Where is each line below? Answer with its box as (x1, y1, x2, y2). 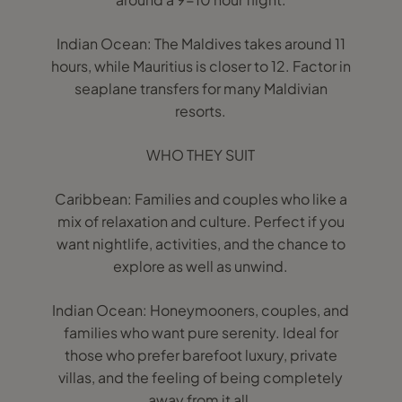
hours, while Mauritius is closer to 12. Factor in (50, 57, 351, 75)
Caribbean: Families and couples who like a (54, 189, 347, 208)
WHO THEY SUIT (146, 145, 256, 164)
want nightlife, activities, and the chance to (56, 234, 345, 253)
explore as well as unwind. (113, 257, 289, 275)
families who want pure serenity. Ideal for (63, 323, 338, 342)
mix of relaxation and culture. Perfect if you (57, 212, 345, 231)
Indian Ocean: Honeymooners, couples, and (52, 301, 350, 319)
